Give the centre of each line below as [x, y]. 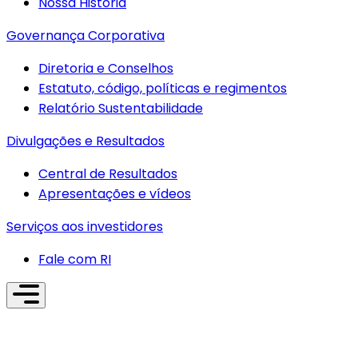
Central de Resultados [108, 173]
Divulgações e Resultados [86, 141]
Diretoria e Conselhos [106, 68]
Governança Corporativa [86, 35]
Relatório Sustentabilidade [121, 108]
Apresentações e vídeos [115, 193]
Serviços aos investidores [85, 226]
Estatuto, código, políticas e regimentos [163, 88]
